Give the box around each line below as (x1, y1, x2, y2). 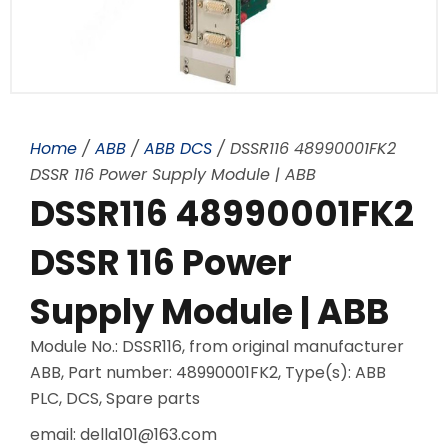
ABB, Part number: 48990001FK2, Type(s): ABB (30, 360, 386, 384)
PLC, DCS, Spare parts (30, 386, 200, 410)
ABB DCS (144, 137, 212, 161)
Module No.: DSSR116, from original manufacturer (30, 334, 404, 358)
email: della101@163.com (30, 422, 217, 446)
